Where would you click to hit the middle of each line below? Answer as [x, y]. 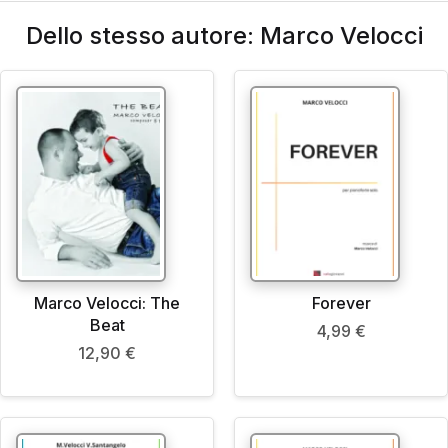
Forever [341, 303]
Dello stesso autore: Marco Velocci [224, 36]
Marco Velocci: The [107, 303]
